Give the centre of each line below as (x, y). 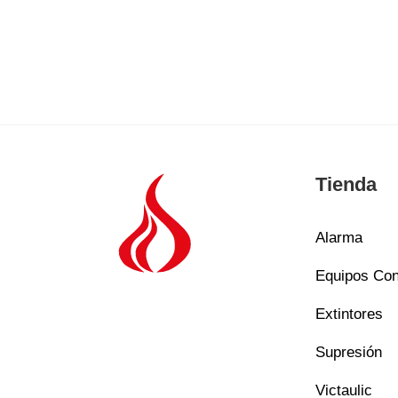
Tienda (346, 185)
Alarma (338, 238)
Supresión (348, 353)
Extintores (349, 314)
